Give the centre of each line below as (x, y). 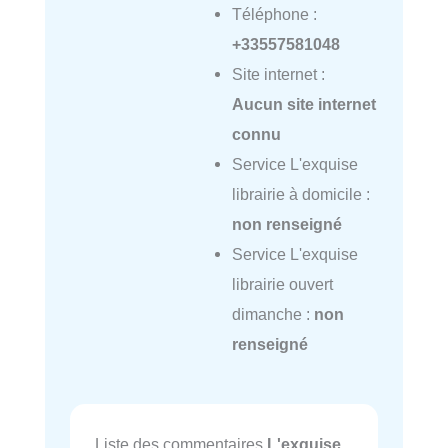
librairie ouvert (282, 284)
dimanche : (272, 314)
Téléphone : (274, 14)
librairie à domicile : (300, 194)
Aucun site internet (303, 104)
